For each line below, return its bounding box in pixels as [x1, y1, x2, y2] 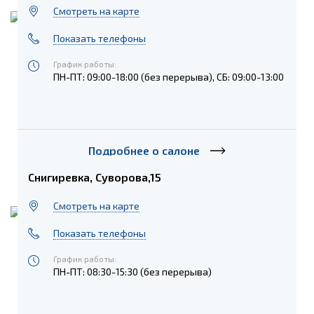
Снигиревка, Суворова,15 [28, 170, 162, 184]
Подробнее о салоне [88, 143, 200, 157]
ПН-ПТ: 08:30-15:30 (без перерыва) [53, 266, 212, 278]
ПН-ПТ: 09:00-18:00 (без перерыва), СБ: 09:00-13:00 [53, 71, 285, 83]
